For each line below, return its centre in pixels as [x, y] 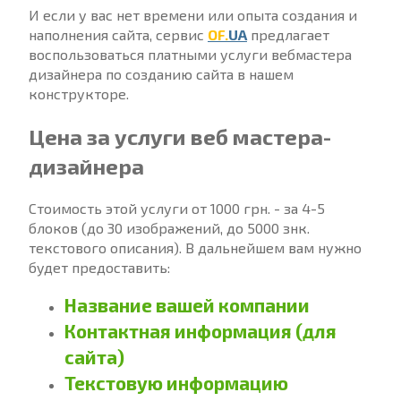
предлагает [288, 34]
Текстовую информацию [176, 382]
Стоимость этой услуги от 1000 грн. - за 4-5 [177, 208]
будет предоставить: [99, 267]
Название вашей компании [187, 304]
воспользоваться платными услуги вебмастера [190, 54]
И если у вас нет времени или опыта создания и [193, 15]
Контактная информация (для [200, 330]
